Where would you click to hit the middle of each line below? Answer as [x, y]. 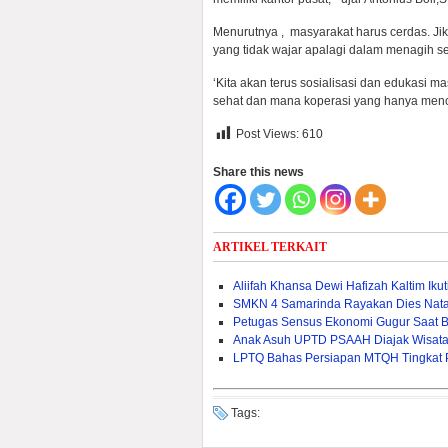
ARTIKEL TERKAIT [270, 247]
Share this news [258, 172]
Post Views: [267, 134]
